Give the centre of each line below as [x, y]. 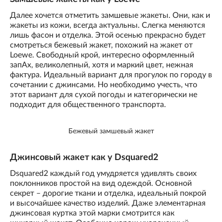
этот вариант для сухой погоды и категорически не [104, 95]
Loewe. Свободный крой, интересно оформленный [102, 55]
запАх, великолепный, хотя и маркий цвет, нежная [102, 65]
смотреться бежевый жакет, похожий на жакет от [101, 45]
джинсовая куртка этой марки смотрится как [92, 213]
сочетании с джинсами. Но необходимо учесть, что [104, 85]
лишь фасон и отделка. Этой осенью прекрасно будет [108, 35]
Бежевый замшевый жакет [111, 131]
